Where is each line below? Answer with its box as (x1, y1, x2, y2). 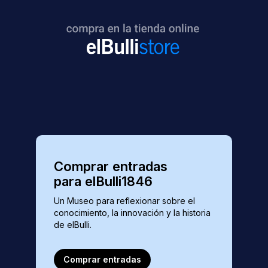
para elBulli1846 (54, 173, 153, 189)
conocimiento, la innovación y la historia (54, 207, 211, 218)
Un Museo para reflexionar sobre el (54, 195, 195, 206)
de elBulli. (54, 219, 92, 230)
